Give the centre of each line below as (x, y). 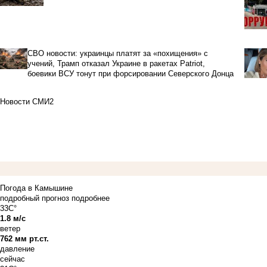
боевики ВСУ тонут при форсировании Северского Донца (130, 74)
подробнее (91, 198)
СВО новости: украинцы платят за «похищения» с (117, 54)
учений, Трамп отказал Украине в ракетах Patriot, (116, 64)
